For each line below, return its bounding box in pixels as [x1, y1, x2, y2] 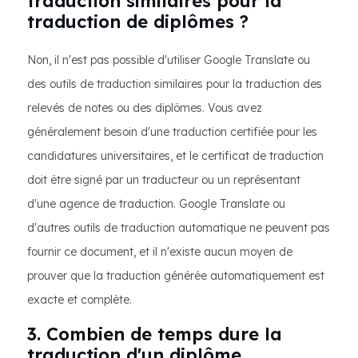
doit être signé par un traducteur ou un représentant [27, 173, 300, 187]
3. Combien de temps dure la [27, 323, 282, 345]
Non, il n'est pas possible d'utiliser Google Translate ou [27, 53, 310, 67]
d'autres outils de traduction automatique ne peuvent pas [27, 221, 330, 235]
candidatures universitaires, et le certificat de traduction [27, 149, 324, 163]
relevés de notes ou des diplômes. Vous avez [27, 101, 262, 115]
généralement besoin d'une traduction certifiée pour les [27, 125, 317, 139]
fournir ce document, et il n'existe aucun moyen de [27, 245, 292, 259]
